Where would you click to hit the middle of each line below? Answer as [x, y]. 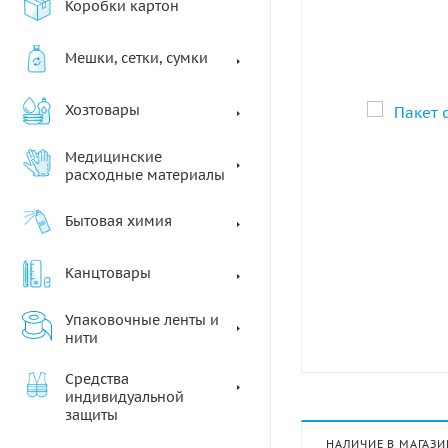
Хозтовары [102, 110]
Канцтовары [108, 273]
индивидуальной [124, 397]
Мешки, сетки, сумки [136, 58]
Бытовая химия [118, 221]
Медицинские [113, 157]
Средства [97, 379]
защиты [91, 415]
